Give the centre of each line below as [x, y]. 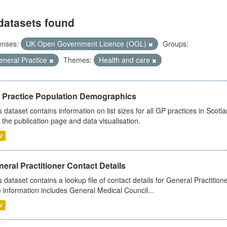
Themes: [77, 60]
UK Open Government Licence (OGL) [87, 44]
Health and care [125, 60]
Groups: [175, 44]
